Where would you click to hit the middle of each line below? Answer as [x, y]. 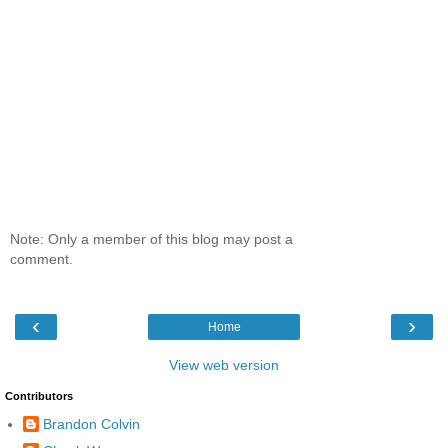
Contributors [39, 395]
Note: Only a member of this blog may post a [151, 239]
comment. [41, 259]
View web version [224, 364]
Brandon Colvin [91, 424]
